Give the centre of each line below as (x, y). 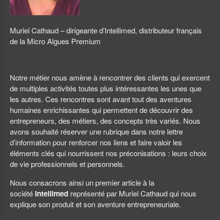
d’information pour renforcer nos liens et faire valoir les (96, 142)
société (22, 193)
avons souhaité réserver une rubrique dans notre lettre (96, 132)
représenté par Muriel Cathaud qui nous (133, 193)
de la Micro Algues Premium (55, 41)
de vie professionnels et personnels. (67, 164)
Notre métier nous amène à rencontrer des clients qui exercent (110, 78)
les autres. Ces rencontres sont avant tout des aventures (101, 99)
